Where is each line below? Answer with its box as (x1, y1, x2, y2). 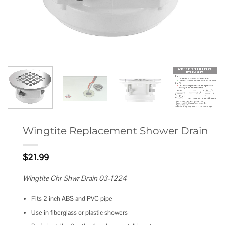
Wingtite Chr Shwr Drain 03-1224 (23, 174, 127, 183)
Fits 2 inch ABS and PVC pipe (31, 194, 113, 203)
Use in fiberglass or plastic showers (31, 208, 128, 217)
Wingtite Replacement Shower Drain (23, 124, 208, 137)
